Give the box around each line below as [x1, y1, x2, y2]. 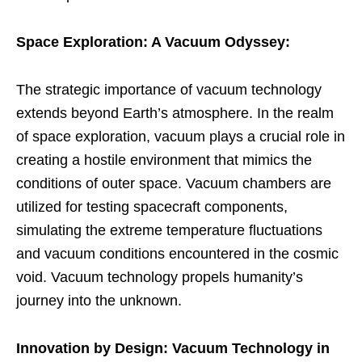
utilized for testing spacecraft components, [16, 198, 288, 215]
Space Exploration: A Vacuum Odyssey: [16, 33, 290, 50]
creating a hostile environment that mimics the [16, 151, 312, 168]
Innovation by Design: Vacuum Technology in [16, 339, 330, 356]
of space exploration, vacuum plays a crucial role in [16, 128, 345, 145]
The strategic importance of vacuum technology [16, 81, 322, 98]
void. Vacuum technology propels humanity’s [16, 268, 303, 285]
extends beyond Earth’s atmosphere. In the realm [16, 104, 334, 121]
